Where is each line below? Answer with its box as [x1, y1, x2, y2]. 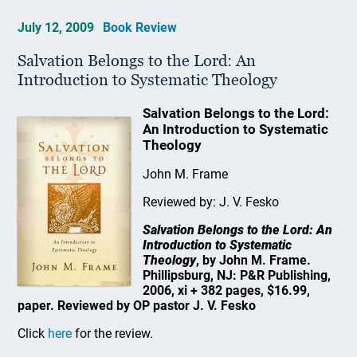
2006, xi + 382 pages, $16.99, [142, 283, 310, 298]
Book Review [103, 20, 178, 35]
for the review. [72, 326, 154, 341]
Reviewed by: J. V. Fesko [142, 194, 279, 210]
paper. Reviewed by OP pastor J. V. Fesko [18, 298, 257, 313]
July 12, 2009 [18, 20, 98, 35]
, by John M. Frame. [195, 253, 311, 268]
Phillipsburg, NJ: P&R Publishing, [142, 268, 331, 283]
